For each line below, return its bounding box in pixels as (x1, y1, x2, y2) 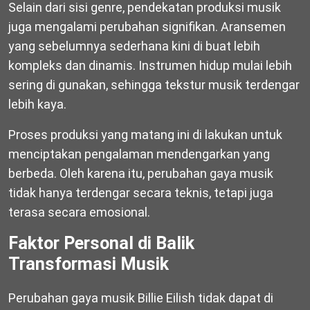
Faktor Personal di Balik (8, 232, 194, 253)
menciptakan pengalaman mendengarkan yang (8, 146, 270, 161)
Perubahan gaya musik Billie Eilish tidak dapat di (8, 290, 273, 305)
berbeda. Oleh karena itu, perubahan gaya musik (8, 165, 273, 181)
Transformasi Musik (8, 253, 169, 274)
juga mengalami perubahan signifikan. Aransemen (8, 19, 286, 34)
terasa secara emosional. (8, 204, 150, 219)
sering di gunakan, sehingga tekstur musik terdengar (8, 77, 300, 92)
